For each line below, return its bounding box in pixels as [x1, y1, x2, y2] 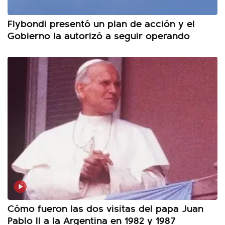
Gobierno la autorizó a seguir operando [8, 28, 190, 43]
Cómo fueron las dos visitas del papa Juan [8, 200, 203, 215]
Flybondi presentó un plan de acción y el [8, 16, 195, 31]
